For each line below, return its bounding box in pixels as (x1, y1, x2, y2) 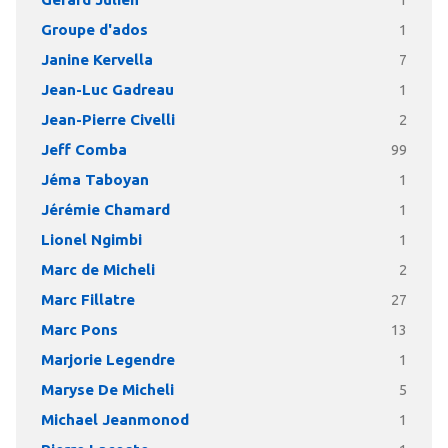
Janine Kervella (40, 51, 153, 69)
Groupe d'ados (40, 21, 148, 39)
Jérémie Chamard (40, 201, 170, 219)
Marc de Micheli (40, 261, 155, 279)
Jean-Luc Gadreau (40, 81, 174, 99)
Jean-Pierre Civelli (40, 111, 175, 129)
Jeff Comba (40, 141, 127, 159)
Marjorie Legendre (40, 351, 175, 369)
